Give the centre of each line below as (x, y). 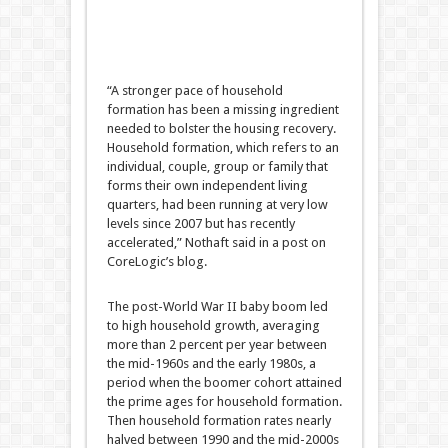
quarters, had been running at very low (217, 204)
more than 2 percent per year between (216, 344)
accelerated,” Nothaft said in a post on (216, 242)
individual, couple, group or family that (217, 166)
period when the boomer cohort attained (224, 382)
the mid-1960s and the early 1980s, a (211, 363)
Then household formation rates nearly (218, 420)
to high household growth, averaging (213, 325)
